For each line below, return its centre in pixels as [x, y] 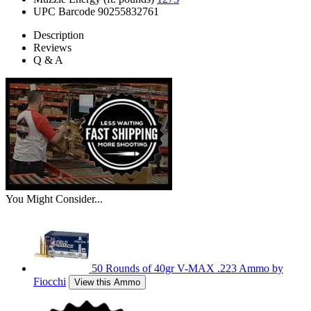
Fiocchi [50, 282]
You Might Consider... [54, 199]
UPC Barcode [64, 12]
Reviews [52, 48]
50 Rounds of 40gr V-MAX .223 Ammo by [187, 269]
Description [59, 35]
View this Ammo [107, 283]
